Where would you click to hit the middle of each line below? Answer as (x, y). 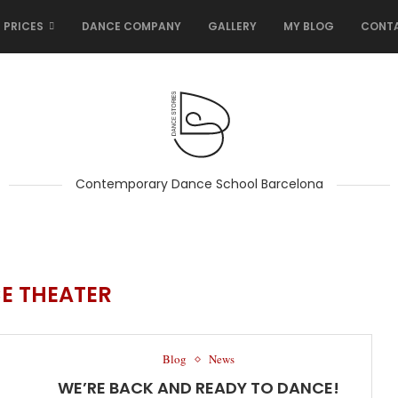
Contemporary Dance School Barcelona (199, 184)
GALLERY (232, 26)
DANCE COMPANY (131, 26)
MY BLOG (309, 26)
